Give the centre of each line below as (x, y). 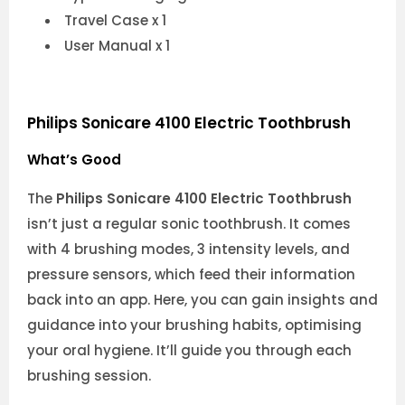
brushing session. (89, 375)
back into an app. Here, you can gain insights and (202, 299)
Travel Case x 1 (115, 21)
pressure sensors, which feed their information (191, 274)
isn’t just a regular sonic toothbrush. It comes (189, 223)
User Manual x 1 (117, 46)
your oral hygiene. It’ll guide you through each (189, 350)
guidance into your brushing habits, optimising (194, 325)
